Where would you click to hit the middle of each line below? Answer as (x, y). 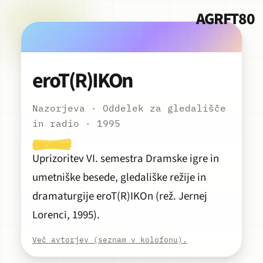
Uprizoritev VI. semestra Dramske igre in (125, 159)
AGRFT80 (225, 19)
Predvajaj (32, 120)
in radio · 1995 (76, 124)
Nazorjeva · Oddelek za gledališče (129, 108)
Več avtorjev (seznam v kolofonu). (109, 240)
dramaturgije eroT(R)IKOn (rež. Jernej (119, 197)
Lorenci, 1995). (66, 215)
